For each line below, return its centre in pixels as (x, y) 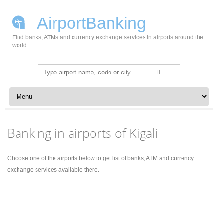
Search (49, 70)
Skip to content (30, 91)
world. (20, 45)
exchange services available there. (54, 170)
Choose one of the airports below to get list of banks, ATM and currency (101, 158)
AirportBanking (90, 23)
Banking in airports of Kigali (83, 133)
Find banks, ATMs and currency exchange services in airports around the (108, 37)
